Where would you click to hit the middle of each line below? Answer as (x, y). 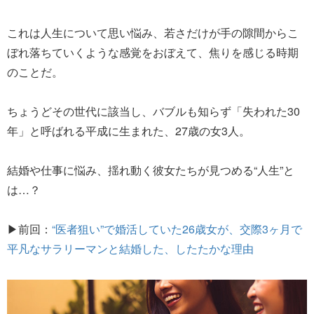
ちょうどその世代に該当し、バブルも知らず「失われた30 (153, 111)
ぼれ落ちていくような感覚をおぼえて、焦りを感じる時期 (153, 52)
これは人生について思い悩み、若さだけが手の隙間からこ (153, 32)
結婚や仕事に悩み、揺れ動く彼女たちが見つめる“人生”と (151, 170)
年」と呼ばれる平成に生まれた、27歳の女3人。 (129, 130)
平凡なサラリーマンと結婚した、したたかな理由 (130, 248)
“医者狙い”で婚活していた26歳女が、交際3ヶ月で (177, 228)
